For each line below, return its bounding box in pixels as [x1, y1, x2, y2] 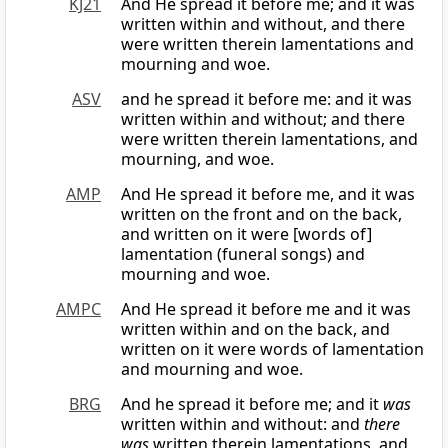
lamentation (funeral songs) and [121, 243, 365, 266]
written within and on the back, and [121, 318, 390, 341]
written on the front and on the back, [121, 203, 402, 226]
